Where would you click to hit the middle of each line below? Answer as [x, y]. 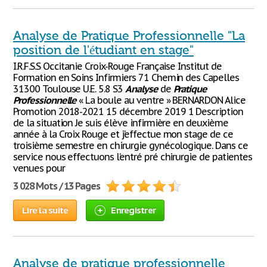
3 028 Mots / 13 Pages [57, 186]
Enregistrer [133, 210]
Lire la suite [45, 210]
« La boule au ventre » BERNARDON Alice [161, 100]
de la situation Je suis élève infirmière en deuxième [121, 123]
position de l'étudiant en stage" [103, 50]
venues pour [39, 168]
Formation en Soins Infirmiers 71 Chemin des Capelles [126, 77]
